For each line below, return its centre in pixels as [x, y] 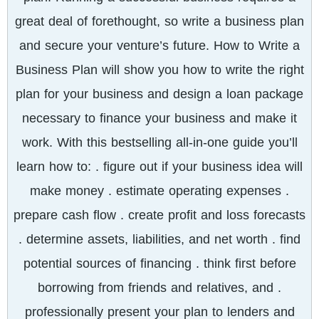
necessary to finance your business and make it [159, 118]
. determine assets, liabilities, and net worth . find [159, 239]
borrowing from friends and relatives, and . [159, 288]
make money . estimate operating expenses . [159, 191]
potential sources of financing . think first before [159, 263]
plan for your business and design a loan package [159, 94]
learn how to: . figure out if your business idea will [159, 167]
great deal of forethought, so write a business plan [159, 21]
